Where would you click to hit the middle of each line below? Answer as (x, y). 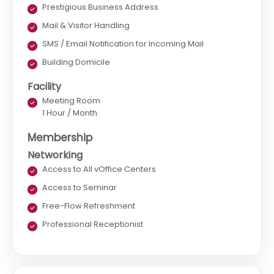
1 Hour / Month (70, 113)
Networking (55, 155)
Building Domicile (76, 62)
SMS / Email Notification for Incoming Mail (123, 44)
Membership (60, 138)
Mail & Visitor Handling (86, 26)
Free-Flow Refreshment (89, 206)
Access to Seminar (80, 188)
